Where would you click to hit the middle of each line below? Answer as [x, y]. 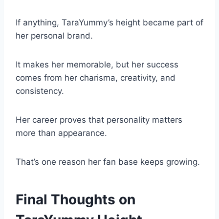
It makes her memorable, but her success [97, 65]
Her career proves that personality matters [99, 120]
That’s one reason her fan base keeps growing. [108, 162]
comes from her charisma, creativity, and [96, 78]
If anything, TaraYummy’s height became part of [109, 23]
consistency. [40, 91]
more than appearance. [61, 133]
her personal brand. [54, 36]
